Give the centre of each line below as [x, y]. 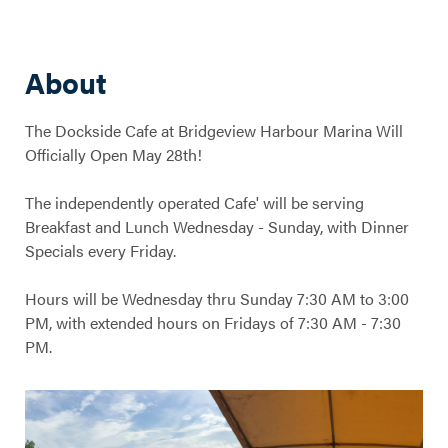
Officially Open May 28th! [113, 154]
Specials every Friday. [100, 250]
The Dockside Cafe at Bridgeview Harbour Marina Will [214, 130]
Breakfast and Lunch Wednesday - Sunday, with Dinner [217, 226]
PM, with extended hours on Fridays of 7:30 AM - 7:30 [213, 322]
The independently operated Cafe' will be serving [194, 202]
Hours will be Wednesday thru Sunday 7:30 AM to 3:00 [217, 298]
